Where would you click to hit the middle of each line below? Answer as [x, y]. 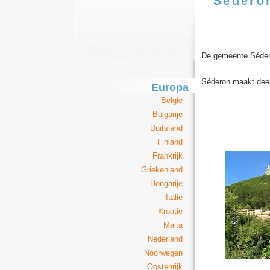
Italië [174, 197]
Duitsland [166, 128]
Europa [170, 87]
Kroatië [170, 211]
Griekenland [162, 170]
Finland [170, 142]
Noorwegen [163, 253]
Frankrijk [168, 156]
